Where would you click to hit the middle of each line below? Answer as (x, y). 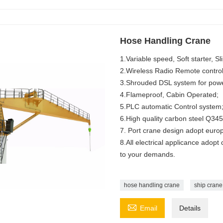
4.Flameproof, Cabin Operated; (169, 94)
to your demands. (147, 154)
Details (190, 208)
